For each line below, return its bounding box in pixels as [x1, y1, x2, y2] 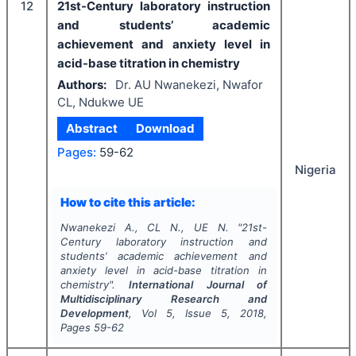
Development [60, 307, 129, 319]
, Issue [172, 307, 222, 319]
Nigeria [294, 162, 336, 177]
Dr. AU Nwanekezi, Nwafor [114, 76, 263, 92]
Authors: [57, 76, 106, 92]
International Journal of [129, 278, 268, 291]
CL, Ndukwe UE [57, 94, 144, 110]
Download [135, 121, 195, 136]
